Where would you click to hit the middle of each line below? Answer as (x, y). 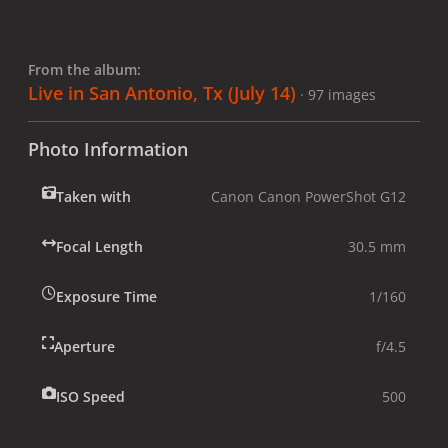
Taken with (93, 196)
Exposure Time (106, 296)
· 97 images (338, 94)
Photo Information (108, 148)
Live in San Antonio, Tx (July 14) (162, 92)
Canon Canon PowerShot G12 (308, 196)
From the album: (84, 69)
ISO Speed (90, 396)
